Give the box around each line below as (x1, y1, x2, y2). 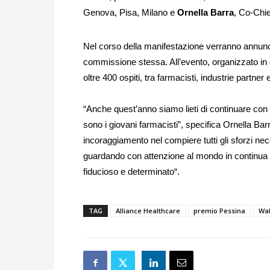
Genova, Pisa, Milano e (83, 8, 177, 17)
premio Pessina (193, 206, 245, 215)
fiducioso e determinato (83, 167, 174, 177)
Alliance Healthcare (116, 206, 180, 215)
